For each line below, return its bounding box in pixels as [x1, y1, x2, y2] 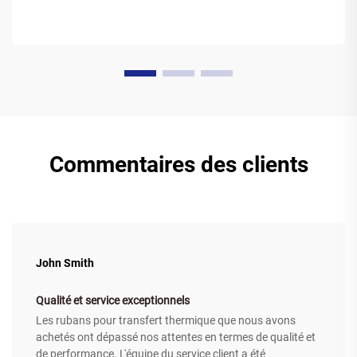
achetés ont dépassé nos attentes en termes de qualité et [36, 331, 316, 344]
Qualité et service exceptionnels [36, 294, 190, 308]
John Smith [36, 257, 94, 270]
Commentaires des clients [49, 151, 308, 178]
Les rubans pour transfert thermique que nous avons [36, 314, 296, 328]
